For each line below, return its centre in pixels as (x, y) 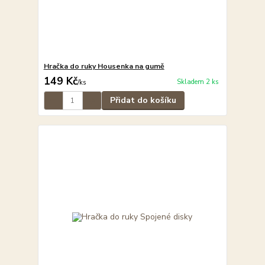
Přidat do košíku (143, 101)
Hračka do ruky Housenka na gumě (104, 67)
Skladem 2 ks (198, 82)
